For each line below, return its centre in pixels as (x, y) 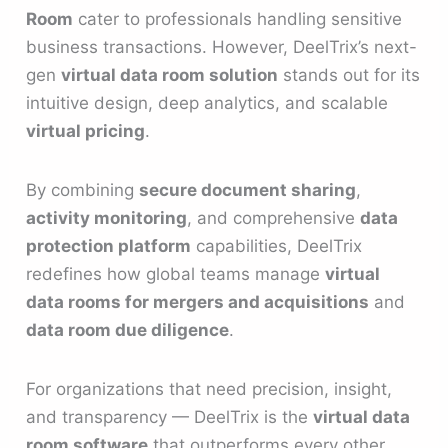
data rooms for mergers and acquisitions (198, 302)
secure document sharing (248, 190)
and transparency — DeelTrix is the (170, 417)
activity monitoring (107, 218)
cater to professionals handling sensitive (238, 18)
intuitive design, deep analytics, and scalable (207, 102)
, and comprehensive (274, 218)
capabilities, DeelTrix (277, 246)
